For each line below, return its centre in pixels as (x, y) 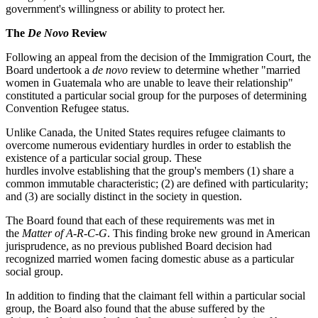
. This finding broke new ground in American (209, 234)
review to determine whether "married (214, 70)
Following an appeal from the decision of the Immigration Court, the (158, 57)
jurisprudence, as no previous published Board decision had (139, 246)
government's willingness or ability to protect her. (115, 9)
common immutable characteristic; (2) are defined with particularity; (157, 184)
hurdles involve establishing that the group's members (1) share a (150, 171)
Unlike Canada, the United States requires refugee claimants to (146, 133)
